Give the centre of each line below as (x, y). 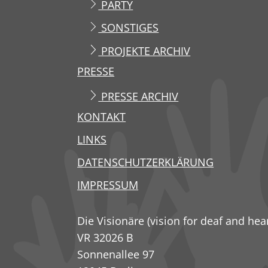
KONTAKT (102, 117)
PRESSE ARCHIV (138, 96)
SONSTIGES (129, 28)
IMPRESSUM (108, 185)
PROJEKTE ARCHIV (144, 51)
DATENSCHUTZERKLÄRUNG (146, 162)
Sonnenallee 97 (116, 254)
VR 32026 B (106, 237)
